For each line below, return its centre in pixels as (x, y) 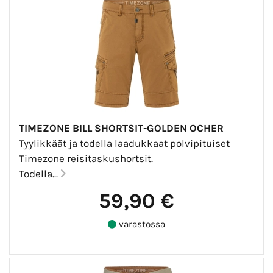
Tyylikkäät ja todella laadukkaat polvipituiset (126, 143)
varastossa (141, 224)
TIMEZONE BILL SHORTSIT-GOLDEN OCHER (121, 128)
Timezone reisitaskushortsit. (87, 158)
